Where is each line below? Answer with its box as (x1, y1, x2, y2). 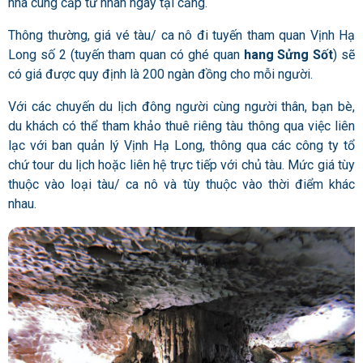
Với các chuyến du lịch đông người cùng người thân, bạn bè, (8, 99, 355, 115)
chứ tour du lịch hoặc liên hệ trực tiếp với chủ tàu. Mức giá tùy (8, 157, 355, 173)
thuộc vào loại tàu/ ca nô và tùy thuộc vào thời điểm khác (8, 177, 355, 193)
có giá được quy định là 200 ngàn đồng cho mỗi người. (8, 66, 313, 83)
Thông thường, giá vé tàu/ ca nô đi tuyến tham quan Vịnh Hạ (8, 28, 355, 44)
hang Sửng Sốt (239, 47, 334, 63)
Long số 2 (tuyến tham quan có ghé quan (8, 47, 240, 63)
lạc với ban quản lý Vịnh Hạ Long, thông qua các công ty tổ (8, 138, 355, 154)
